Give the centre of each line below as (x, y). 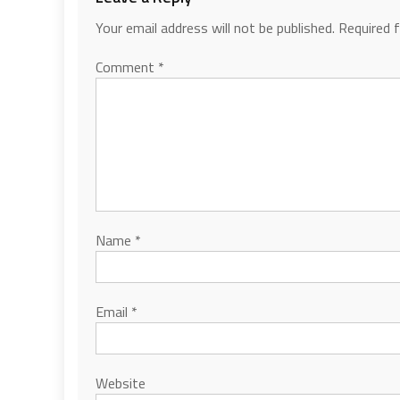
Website (121, 383)
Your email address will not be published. (215, 28)
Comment (127, 67)
